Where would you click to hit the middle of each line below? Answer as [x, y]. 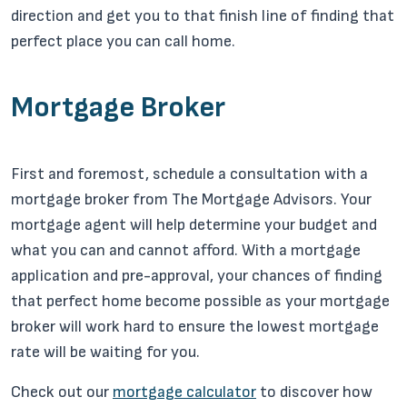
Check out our [62, 392]
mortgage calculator [184, 392]
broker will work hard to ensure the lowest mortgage [195, 327]
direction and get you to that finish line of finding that [203, 16]
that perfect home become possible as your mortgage [200, 301]
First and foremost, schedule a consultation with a [189, 174]
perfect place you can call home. [123, 41]
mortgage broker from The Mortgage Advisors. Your [191, 199]
